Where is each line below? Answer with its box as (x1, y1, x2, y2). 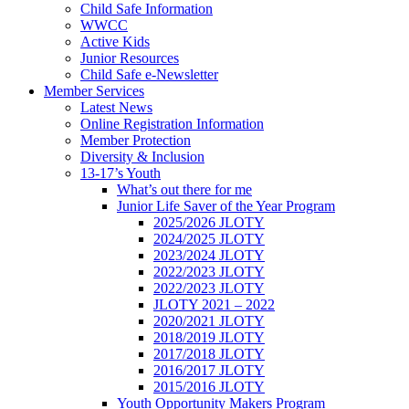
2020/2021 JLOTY (153, 313, 265, 329)
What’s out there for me (117, 182, 252, 197)
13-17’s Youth (80, 165, 161, 181)
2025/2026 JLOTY (153, 215, 265, 230)
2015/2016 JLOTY (153, 379, 265, 394)
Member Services (44, 83, 144, 99)
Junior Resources (80, 50, 179, 66)
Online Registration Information (80, 116, 264, 131)
